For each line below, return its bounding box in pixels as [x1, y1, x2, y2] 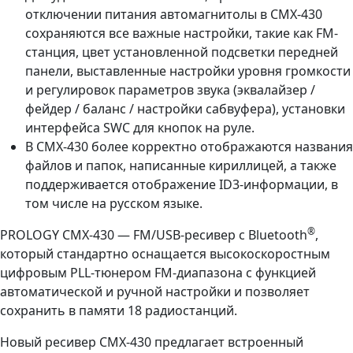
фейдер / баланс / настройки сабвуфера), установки [25, 100, 345, 118]
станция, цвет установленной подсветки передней [25, 43, 338, 61]
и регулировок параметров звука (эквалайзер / [25, 81, 315, 99]
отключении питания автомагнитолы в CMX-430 [25, 6, 322, 24]
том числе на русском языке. [25, 195, 203, 213]
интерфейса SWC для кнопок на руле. [25, 119, 255, 137]
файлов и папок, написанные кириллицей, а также [25, 157, 336, 175]
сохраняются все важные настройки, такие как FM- [25, 24, 338, 43]
